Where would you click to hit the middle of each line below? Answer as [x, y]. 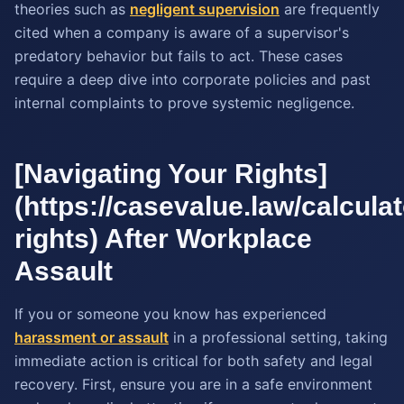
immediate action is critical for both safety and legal [193, 361]
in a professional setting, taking [278, 337]
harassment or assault [92, 337]
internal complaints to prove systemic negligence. [184, 103]
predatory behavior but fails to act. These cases [179, 56]
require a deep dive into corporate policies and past [193, 79]
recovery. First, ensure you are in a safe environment [193, 384]
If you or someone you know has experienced [170, 314]
